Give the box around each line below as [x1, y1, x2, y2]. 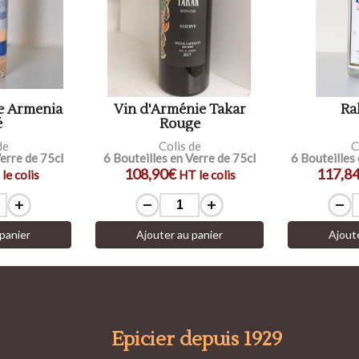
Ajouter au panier [136, 227, 223, 241]
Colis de [158, 138, 201, 153]
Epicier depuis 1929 [111, 326, 282, 352]
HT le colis [178, 167, 236, 182]
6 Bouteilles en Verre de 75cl [103, 150, 256, 165]
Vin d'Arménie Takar [113, 100, 246, 119]
